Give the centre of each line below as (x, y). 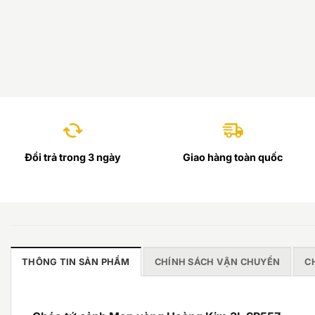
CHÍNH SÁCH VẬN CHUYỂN (217, 262)
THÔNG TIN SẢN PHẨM (76, 262)
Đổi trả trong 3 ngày (73, 157)
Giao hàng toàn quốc (233, 157)
